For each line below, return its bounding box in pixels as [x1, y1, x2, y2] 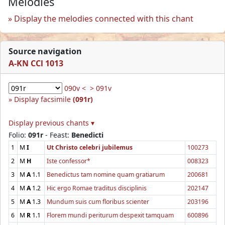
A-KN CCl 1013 [9, 57, 63, 69]
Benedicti [71, 130, 103, 140]
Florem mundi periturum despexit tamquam [47, 210, 174, 219]
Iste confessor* [47, 156, 90, 165]
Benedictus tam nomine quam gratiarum [47, 170, 165, 179]
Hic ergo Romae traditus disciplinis [47, 183, 147, 192]
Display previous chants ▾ [9, 118, 94, 128]
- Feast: [43, 130, 71, 140]
